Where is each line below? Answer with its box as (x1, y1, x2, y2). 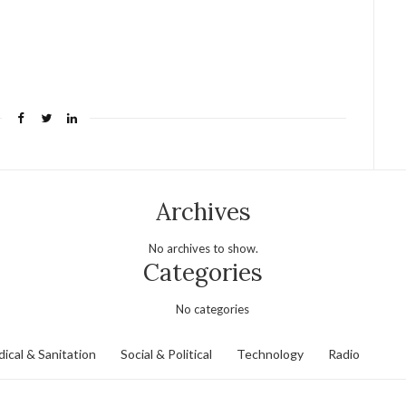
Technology (237, 346, 304, 362)
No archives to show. (148, 240, 258, 256)
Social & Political (121, 346, 212, 362)
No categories (175, 301, 249, 316)
